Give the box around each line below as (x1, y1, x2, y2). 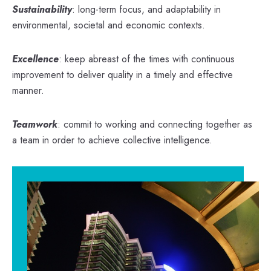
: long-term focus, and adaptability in (72, 2, 221, 16)
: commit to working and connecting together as (57, 117, 252, 131)
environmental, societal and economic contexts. (12, 18, 205, 32)
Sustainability (12, 2, 72, 16)
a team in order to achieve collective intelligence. (12, 132, 212, 147)
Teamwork (12, 117, 57, 131)
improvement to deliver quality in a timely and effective (12, 67, 233, 82)
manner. (12, 83, 44, 97)
